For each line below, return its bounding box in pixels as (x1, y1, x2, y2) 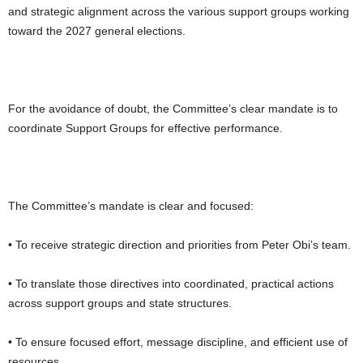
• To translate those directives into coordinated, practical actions (8, 276, 334, 290)
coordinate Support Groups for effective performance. (8, 121, 283, 135)
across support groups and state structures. (8, 296, 232, 310)
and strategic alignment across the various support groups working (8, 4, 349, 18)
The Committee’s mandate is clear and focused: (8, 199, 254, 212)
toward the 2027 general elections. (8, 23, 186, 37)
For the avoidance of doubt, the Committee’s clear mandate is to (8, 101, 338, 115)
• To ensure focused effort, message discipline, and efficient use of (8, 335, 348, 348)
